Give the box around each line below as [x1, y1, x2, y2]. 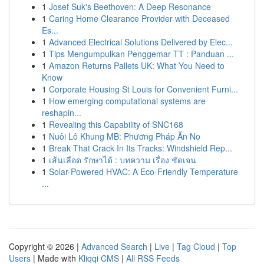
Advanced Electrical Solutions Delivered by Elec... [49, 36, 233, 48]
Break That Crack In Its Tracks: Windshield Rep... [49, 142, 232, 154]
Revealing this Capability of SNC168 [49, 118, 183, 130]
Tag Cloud [177, 240, 215, 252]
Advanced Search [81, 240, 147, 252]
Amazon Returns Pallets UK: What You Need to [49, 60, 225, 71]
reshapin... [42, 107, 81, 118]
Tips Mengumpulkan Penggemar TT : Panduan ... [49, 48, 234, 60]
